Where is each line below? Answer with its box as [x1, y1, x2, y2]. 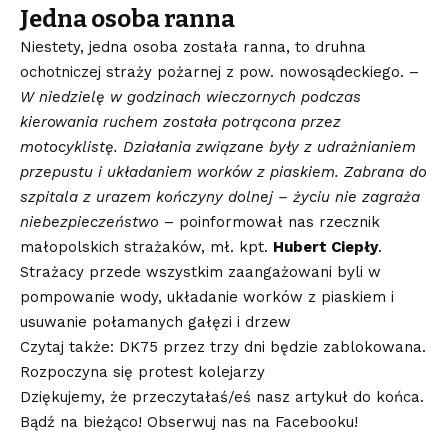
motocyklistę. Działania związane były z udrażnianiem [20, 137, 416, 156]
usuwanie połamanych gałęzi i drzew [20, 312, 291, 331]
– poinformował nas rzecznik [159, 212, 380, 231]
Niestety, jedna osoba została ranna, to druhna [20, 37, 366, 56]
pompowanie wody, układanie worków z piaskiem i [20, 287, 394, 306]
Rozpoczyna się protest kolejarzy [20, 362, 265, 381]
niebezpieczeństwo [20, 212, 159, 231]
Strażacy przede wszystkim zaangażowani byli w [20, 262, 381, 281]
